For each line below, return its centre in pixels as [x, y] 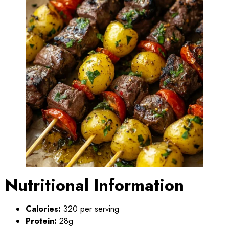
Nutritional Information [95, 185]
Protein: [41, 221]
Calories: [43, 209]
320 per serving [90, 209]
